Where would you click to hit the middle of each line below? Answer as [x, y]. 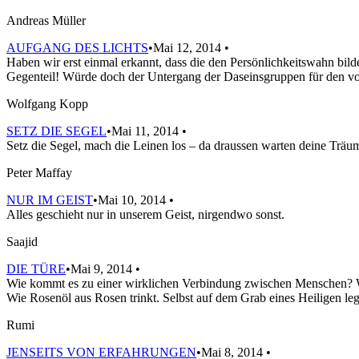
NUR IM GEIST [50, 200]
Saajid [22, 241]
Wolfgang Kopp [47, 103]
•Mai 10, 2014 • [133, 200]
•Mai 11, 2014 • [147, 131]
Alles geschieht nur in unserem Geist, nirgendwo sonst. [145, 214]
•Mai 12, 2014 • [189, 47]
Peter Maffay [39, 172]
